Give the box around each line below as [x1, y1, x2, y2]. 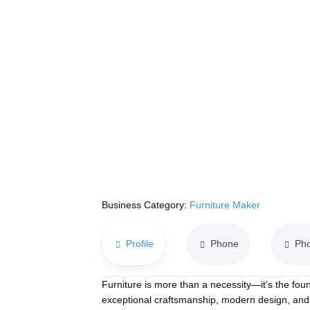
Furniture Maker [190, 199, 260, 210]
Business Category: [102, 199, 190, 210]
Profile [126, 238, 154, 250]
